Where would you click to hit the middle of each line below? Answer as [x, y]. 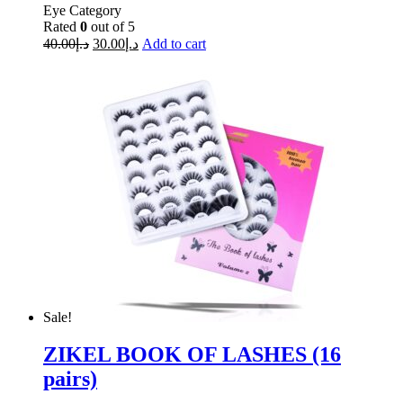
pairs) [70, 379]
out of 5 [111, 26]
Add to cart [174, 43]
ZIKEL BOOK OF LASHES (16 [192, 355]
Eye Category [82, 10]
